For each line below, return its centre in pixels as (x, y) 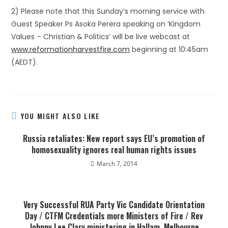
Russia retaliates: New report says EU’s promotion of (114, 138)
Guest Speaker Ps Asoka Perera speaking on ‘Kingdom (106, 24)
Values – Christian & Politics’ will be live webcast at (101, 37)
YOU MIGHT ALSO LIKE (60, 116)
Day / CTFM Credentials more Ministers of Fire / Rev (114, 216)
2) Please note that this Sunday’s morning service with (108, 11)
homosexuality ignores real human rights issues (114, 150)
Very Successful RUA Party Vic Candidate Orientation (114, 205)
